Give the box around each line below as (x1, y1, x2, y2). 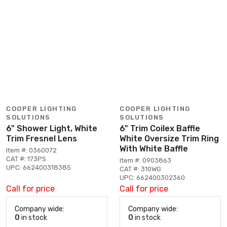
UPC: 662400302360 (120, 173, 185, 181)
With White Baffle (120, 143, 188, 154)
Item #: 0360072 (6, 146, 57, 154)
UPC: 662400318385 (6, 163, 71, 171)
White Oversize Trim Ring (120, 133, 219, 143)
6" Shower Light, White (6, 123, 97, 133)
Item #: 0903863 (120, 156, 171, 164)
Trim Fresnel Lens (6, 133, 77, 143)
